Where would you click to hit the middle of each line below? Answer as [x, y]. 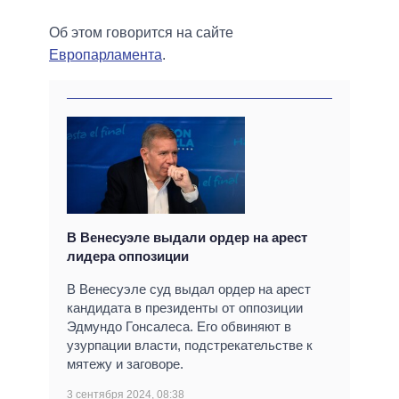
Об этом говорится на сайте [141, 33]
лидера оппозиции [128, 256]
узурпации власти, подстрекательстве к [190, 346]
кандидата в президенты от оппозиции [185, 308]
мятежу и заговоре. [125, 364]
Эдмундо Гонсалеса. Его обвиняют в [179, 327]
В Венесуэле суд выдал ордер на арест [189, 289]
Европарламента [106, 55]
